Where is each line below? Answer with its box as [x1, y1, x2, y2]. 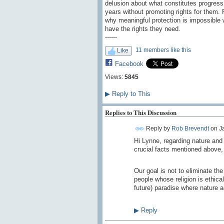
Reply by [144, 124, 171, 132]
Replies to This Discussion [104, 107, 176, 117]
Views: [104, 73, 123, 80]
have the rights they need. [104, 25, 180, 33]
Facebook [114, 60, 143, 68]
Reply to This [109, 90, 150, 98]
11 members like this [135, 46, 191, 54]
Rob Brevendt [171, 124, 209, 132]
